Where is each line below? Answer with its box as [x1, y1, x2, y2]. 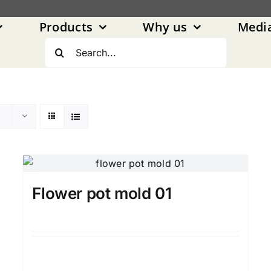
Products [39, 18, 93, 35]
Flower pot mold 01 [32, 183, 172, 203]
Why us [143, 18, 188, 35]
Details [119, 247, 160, 262]
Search [44, 38, 86, 55]
